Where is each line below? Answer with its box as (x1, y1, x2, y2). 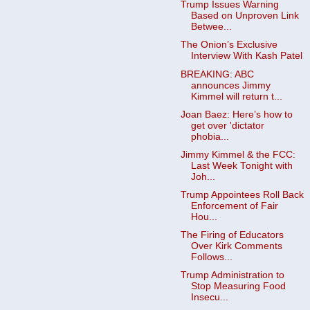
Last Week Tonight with (190, 160, 293, 171)
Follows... (190, 252, 232, 262)
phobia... (190, 131, 229, 142)
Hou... (190, 211, 217, 222)
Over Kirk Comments (190, 241, 282, 251)
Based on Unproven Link (190, 10, 299, 21)
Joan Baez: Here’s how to (180, 109, 293, 120)
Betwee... (190, 21, 232, 33)
